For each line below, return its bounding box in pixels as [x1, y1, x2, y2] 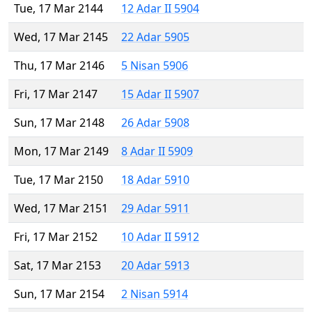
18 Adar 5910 [121, 172, 189, 188]
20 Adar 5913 [121, 258, 189, 274]
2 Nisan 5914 [121, 286, 188, 302]
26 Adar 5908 [121, 115, 189, 131]
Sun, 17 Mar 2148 [14, 115, 104, 131]
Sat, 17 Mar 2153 [14, 258, 101, 274]
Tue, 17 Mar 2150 [14, 172, 103, 188]
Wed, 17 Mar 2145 [14, 29, 108, 45]
